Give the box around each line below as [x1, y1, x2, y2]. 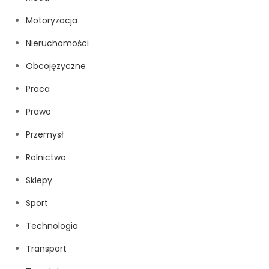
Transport [26, 242, 67, 255]
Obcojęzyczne [26, 59, 86, 72]
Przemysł [26, 128, 64, 141]
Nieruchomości [26, 37, 89, 49]
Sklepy [26, 174, 53, 186]
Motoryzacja [26, 14, 78, 26]
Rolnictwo [26, 151, 67, 163]
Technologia [26, 219, 79, 232]
